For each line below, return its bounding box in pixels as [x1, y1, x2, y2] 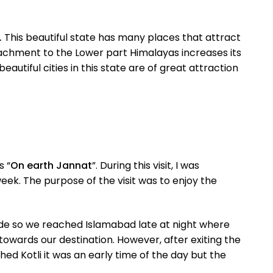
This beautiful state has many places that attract [4, 30, 241, 44]
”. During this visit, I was [92, 158, 199, 172]
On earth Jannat [10, 158, 92, 172]
